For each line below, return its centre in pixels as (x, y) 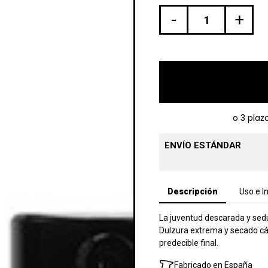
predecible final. (189, 243)
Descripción (193, 191)
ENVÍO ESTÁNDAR (202, 145)
